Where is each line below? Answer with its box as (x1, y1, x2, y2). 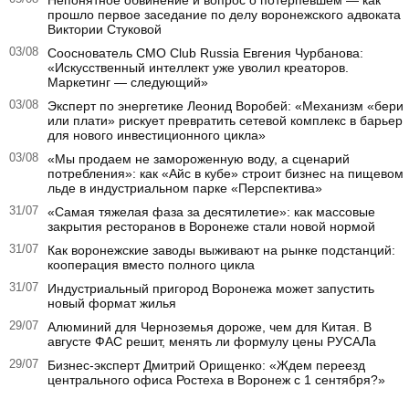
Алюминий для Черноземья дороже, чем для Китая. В (47, 320, 372, 335)
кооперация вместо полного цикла (47, 257, 255, 273)
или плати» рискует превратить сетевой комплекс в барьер (47, 113, 403, 129)
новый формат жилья (47, 296, 176, 311)
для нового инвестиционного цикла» (47, 128, 266, 143)
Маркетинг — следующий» (47, 75, 208, 90)
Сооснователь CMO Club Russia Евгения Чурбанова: (47, 46, 363, 61)
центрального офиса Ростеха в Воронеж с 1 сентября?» (47, 372, 385, 388)
